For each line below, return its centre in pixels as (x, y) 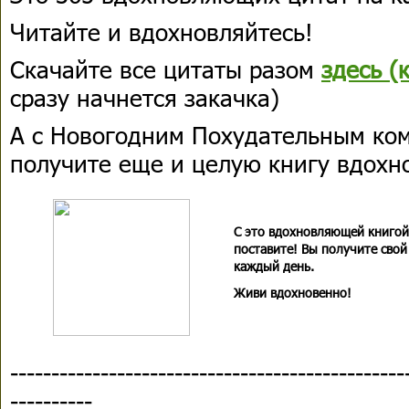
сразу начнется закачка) (145, 97)
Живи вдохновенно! (293, 293)
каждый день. (274, 266)
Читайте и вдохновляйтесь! (162, 31)
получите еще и (101, 163)
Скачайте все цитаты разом (166, 69)
